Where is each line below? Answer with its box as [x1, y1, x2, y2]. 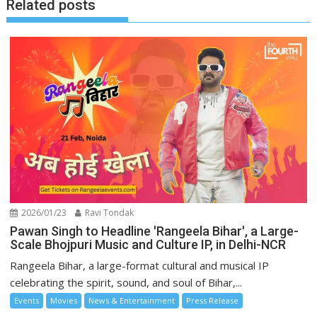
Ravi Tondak [83, 207, 134, 219]
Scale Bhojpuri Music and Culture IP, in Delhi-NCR [10, 237, 287, 253]
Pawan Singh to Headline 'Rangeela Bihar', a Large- [10, 224, 299, 239]
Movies [50, 295, 78, 306]
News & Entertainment [88, 295, 175, 306]
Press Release [186, 295, 239, 306]
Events [14, 295, 40, 306]
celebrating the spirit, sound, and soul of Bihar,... [10, 275, 243, 290]
